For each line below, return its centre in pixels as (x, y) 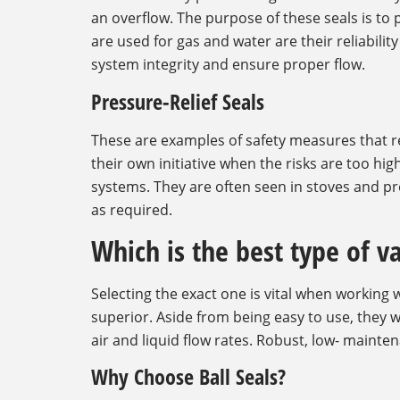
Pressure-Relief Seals (178, 101)
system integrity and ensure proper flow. (228, 65)
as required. (132, 209)
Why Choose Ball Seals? (188, 377)
